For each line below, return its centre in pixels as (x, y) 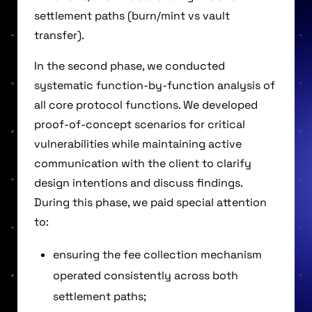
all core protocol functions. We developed (146, 104)
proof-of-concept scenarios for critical (140, 124)
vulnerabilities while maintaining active (138, 143)
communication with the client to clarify (143, 163)
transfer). (59, 35)
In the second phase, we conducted (130, 65)
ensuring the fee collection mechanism (157, 254)
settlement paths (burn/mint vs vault (132, 15)
